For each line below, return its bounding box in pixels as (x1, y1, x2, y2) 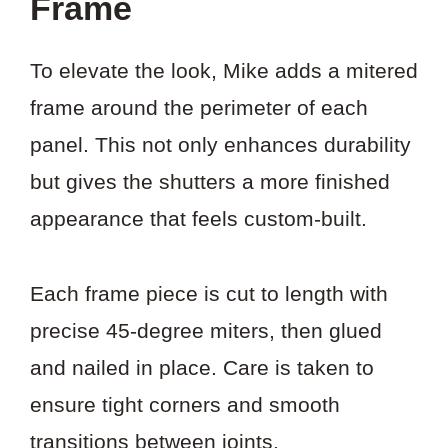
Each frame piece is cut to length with (30, 281, 388, 305)
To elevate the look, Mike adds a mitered (30, 59, 418, 83)
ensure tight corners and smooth (30, 392, 340, 416)
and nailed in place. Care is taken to (30, 355, 374, 379)
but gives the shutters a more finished (30, 170, 390, 194)
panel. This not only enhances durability (30, 133, 411, 157)
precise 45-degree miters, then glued (30, 318, 382, 342)
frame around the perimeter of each (30, 96, 368, 120)
